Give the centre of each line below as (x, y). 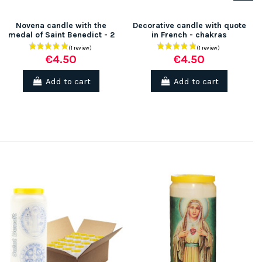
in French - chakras (189, 35)
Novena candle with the (61, 26)
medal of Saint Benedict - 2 (61, 35)
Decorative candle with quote (189, 26)
